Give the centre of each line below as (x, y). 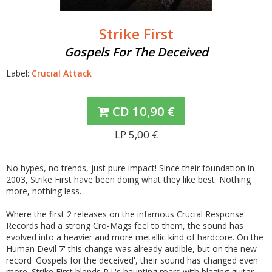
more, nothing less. (44, 191)
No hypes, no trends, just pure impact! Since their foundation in (130, 168)
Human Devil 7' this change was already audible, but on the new (131, 249)
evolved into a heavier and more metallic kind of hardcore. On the (135, 237)
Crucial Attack (62, 73)
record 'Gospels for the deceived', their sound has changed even (132, 260)
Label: (19, 73)
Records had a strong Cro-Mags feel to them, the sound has (125, 226)
